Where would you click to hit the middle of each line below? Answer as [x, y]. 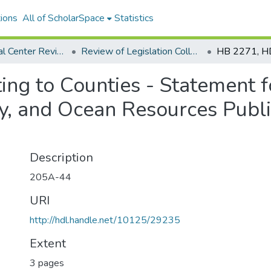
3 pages [47, 263]
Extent [48, 243]
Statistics [134, 18]
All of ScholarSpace [63, 18]
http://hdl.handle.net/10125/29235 [105, 220]
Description [61, 158]
